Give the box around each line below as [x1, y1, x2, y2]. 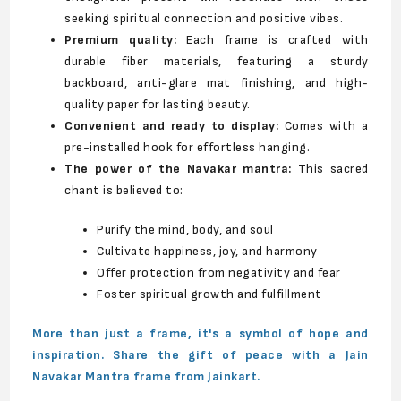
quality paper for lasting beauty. [64, 96, 251, 112]
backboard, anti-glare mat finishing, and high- [64, 74, 369, 90]
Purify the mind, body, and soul [97, 221, 274, 237]
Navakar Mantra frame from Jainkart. [32, 368, 260, 384]
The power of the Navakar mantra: [64, 160, 292, 176]
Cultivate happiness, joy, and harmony [97, 243, 318, 259]
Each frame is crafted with [176, 31, 369, 47]
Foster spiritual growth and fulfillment [97, 286, 322, 302]
